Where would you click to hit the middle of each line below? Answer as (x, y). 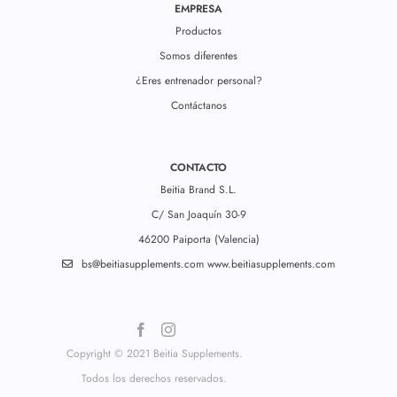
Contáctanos (198, 106)
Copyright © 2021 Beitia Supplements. (154, 354)
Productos (198, 31)
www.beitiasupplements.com (271, 265)
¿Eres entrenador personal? (198, 81)
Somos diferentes (198, 56)
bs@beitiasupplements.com (143, 265)
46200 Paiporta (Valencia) (198, 240)
